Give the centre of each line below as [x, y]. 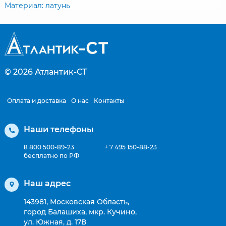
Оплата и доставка [37, 101]
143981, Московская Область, [76, 202]
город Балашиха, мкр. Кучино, [56, 212]
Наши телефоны [59, 129]
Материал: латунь [37, 6]
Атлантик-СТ [61, 72]
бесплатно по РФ [51, 156]
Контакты [109, 101]
